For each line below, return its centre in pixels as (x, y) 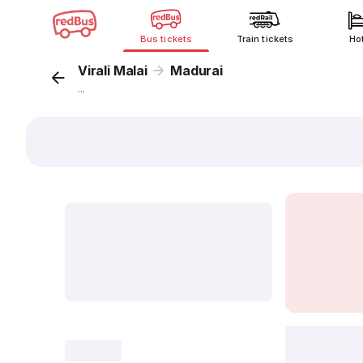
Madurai (196, 70)
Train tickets (265, 39)
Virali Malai (113, 70)
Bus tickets (166, 39)
